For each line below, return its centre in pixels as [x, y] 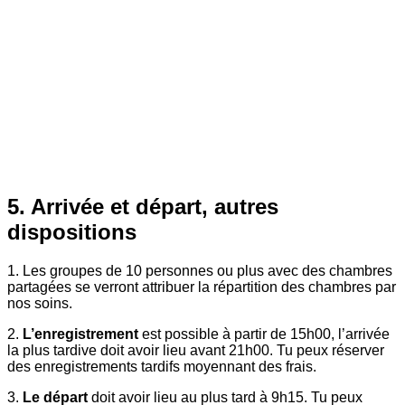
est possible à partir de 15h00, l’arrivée [264, 334]
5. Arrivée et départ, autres [143, 207]
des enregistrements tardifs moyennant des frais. [162, 367]
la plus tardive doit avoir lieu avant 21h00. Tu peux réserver [196, 351]
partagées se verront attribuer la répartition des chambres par [202, 287]
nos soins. [40, 304]
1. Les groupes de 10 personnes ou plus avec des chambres [200, 271]
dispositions [72, 232]
